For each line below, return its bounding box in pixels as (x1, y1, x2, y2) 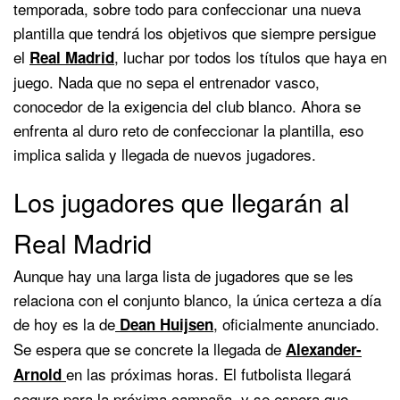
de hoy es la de (13, 312, 115, 335)
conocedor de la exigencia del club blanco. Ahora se (13, 94, 361, 117)
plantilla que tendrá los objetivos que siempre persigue (13, 21, 376, 44)
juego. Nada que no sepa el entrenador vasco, (13, 70, 320, 93)
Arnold (13, 362, 62, 385)
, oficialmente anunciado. (213, 312, 379, 335)
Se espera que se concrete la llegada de (13, 337, 286, 360)
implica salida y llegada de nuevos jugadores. (13, 142, 316, 165)
